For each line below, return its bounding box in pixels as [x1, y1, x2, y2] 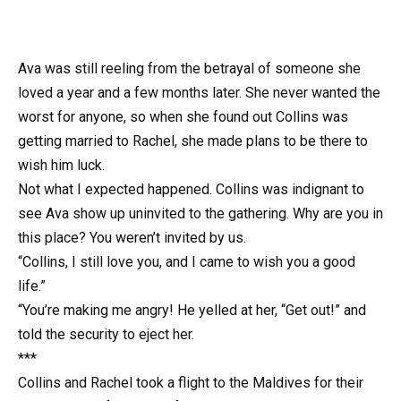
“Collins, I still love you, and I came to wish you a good [18, 253, 355, 271]
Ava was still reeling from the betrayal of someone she [18, 60, 361, 78]
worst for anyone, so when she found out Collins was [18, 108, 348, 126]
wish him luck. [18, 157, 105, 175]
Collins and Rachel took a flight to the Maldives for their [18, 374, 363, 392]
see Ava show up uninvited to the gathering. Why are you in [18, 205, 383, 223]
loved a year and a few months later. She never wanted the [18, 84, 380, 102]
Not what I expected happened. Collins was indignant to [18, 181, 364, 199]
